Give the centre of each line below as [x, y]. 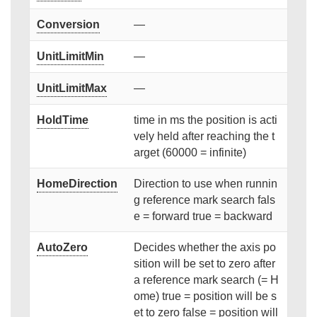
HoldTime [62, 120]
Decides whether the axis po [204, 248]
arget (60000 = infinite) [190, 153]
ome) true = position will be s [205, 296]
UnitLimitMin [70, 57]
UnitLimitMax [71, 88]
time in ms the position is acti [205, 120]
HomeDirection [77, 184]
